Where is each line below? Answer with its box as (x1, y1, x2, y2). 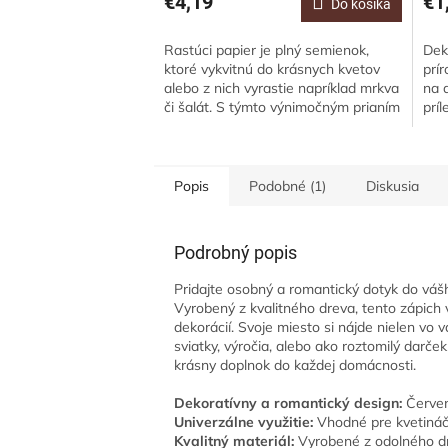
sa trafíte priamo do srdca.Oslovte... (164, 117, 390, 136)
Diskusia (366, 177, 420, 196)
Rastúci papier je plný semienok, (164, 41, 370, 60)
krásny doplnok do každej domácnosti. (174, 356, 417, 375)
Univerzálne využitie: (174, 413, 314, 432)
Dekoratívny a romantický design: (174, 394, 403, 413)
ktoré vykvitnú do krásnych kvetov (164, 60, 381, 79)
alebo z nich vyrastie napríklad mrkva (164, 79, 400, 98)
